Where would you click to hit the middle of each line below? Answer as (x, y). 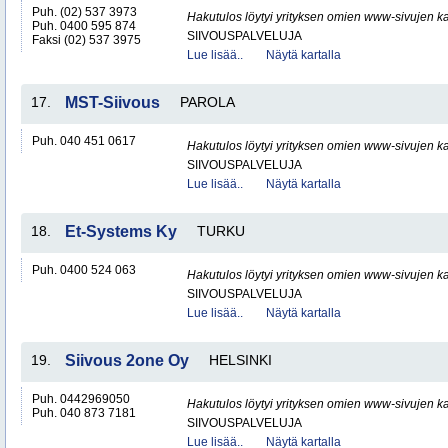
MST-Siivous (112, 102)
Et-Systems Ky (121, 231)
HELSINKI (240, 360)
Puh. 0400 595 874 (84, 26)
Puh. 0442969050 (81, 399)
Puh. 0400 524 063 (84, 270)
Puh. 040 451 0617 (84, 141)
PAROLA (207, 102)
